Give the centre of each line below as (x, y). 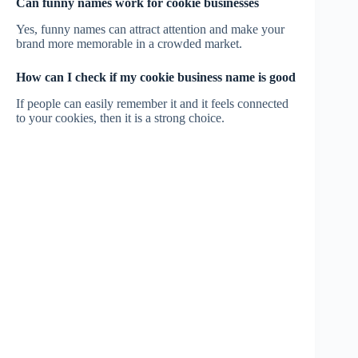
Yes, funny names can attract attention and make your (150, 29)
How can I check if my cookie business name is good (156, 77)
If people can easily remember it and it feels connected (152, 103)
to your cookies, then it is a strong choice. (120, 117)
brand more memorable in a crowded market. (129, 43)
